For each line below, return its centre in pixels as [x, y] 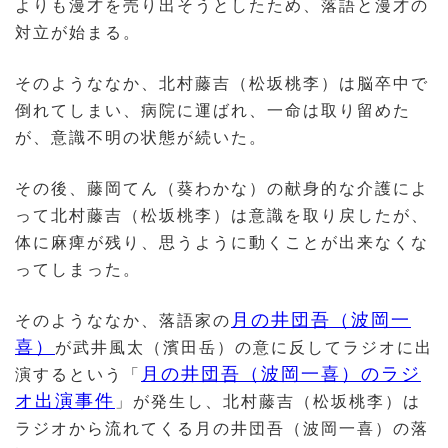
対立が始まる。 [78, 33]
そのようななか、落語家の [123, 321]
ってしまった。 [78, 270]
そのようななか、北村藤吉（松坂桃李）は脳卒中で [222, 84]
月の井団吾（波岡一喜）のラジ [281, 374]
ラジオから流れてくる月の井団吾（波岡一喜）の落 [222, 429]
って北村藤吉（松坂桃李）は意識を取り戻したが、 [222, 216]
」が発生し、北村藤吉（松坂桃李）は [268, 402]
